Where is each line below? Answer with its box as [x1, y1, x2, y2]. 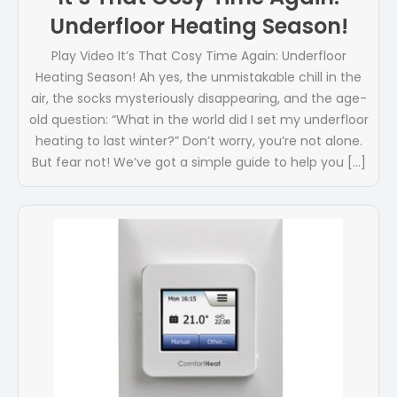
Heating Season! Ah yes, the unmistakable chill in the [35, 68, 362, 87]
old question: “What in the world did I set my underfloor [28, 111, 369, 129]
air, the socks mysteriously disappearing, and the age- [30, 90, 367, 108]
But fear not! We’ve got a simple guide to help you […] [31, 153, 366, 172]
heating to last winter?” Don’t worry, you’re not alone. [35, 132, 362, 151]
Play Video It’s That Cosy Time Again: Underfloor [51, 47, 346, 66]
